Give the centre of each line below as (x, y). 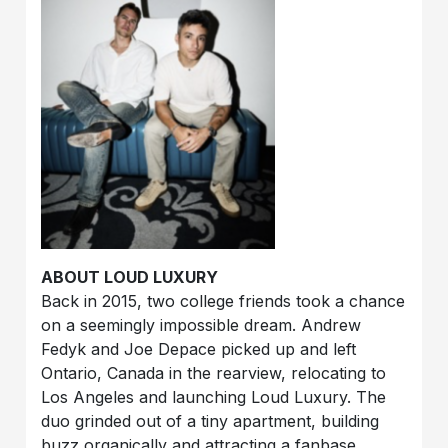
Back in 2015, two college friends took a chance (223, 300)
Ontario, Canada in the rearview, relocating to (214, 372)
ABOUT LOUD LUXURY (130, 276)
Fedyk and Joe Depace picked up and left (199, 348)
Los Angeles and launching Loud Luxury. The (214, 396)
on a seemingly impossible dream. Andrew (201, 324)
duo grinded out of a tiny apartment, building (210, 420)
